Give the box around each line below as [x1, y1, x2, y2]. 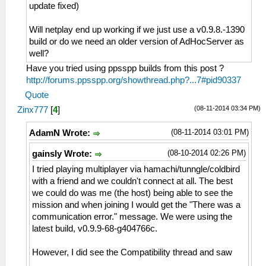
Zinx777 [17, 104, 48, 115]
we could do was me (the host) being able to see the [32, 188, 233, 198]
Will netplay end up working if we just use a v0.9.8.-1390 [29, 24, 245, 34]
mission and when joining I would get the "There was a [32, 200, 240, 210]
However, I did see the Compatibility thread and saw [32, 248, 232, 258]
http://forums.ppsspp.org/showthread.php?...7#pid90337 [26, 75, 241, 85]
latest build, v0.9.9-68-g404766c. [32, 224, 157, 234]
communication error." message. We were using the [32, 212, 232, 222]
